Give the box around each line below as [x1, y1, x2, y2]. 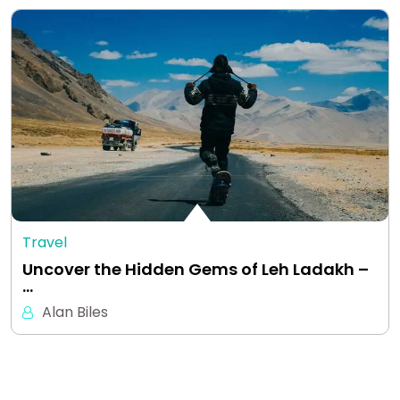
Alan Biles [42, 302, 108, 323]
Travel [22, 232, 67, 254]
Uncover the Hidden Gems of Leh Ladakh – [22, 258, 369, 281]
